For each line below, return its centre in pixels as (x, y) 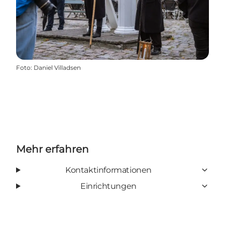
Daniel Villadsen (57, 67)
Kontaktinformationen (108, 170)
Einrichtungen (108, 186)
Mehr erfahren (52, 149)
